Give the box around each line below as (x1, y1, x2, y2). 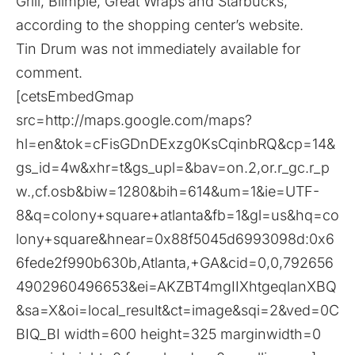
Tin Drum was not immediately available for (16, 40, 300, 57)
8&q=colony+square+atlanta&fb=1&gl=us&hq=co (16, 206, 339, 223)
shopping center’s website (128, 16, 300, 33)
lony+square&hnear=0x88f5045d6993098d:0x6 (16, 230, 334, 247)
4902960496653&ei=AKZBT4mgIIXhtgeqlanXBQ (16, 277, 337, 295)
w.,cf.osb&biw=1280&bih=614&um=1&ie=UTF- (16, 182, 319, 200)
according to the (16, 16, 128, 33)
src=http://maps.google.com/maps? (16, 111, 252, 128)
